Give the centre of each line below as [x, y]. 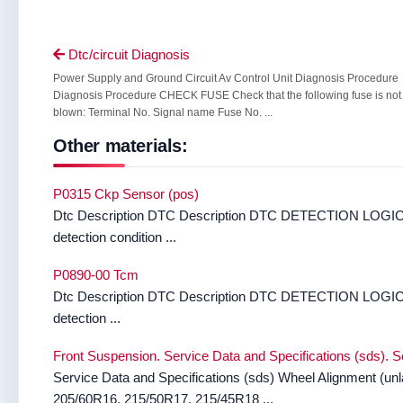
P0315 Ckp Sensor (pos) [126, 194]
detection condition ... [115, 237]
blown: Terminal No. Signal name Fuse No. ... [163, 112]
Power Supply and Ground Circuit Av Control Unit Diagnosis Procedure [226, 78]
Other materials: [121, 146]
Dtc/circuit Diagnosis [127, 54]
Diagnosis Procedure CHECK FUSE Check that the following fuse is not [227, 95]
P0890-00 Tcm [96, 275]
